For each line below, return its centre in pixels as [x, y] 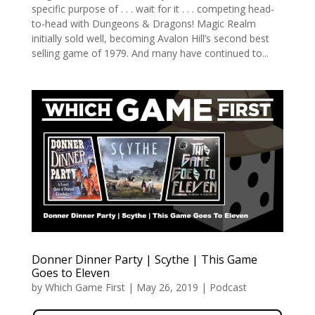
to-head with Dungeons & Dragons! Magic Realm [143, 23]
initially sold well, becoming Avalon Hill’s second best [150, 38]
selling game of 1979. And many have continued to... [150, 53]
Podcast [228, 287]
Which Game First [85, 287]
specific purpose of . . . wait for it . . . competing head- [153, 8]
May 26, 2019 [167, 287]
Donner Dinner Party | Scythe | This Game [144, 259]
